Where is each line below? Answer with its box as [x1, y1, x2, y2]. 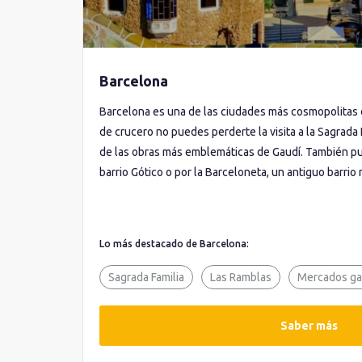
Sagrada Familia [108, 271, 184, 284]
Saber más [280, 319, 338, 332]
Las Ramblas [210, 271, 271, 284]
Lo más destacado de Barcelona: [99, 238, 249, 249]
